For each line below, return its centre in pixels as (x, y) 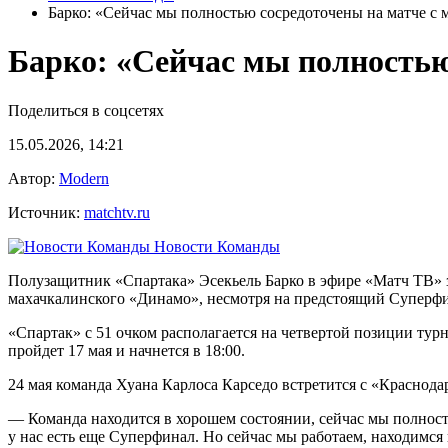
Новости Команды (215, 246)
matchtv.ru (117, 212)
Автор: (33, 178)
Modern (84, 178)
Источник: (46, 212)
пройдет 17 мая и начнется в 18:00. (126, 350)
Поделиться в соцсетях (86, 110)
